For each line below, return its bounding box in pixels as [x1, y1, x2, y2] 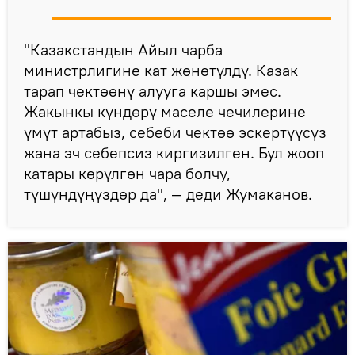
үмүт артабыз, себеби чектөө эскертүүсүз [24, 122, 326, 143]
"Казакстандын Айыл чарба [24, 40, 223, 60]
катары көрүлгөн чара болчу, [24, 163, 231, 184]
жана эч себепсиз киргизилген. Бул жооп [24, 143, 324, 163]
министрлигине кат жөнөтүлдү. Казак [24, 60, 298, 81]
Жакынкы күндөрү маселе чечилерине [24, 101, 306, 122]
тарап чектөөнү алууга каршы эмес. [24, 81, 281, 101]
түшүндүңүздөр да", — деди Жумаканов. [24, 184, 312, 204]
